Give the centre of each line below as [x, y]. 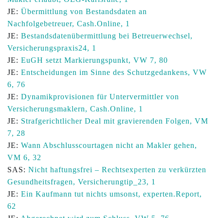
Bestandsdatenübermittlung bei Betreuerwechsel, [107, 36]
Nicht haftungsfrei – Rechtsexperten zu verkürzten [117, 170]
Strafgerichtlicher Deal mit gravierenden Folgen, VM [115, 121]
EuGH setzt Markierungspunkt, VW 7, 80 [94, 60]
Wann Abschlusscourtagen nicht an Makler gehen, [109, 145]
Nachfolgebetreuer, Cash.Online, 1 [69, 24]
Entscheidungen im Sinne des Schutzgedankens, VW [114, 72]
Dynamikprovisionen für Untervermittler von [100, 97]
